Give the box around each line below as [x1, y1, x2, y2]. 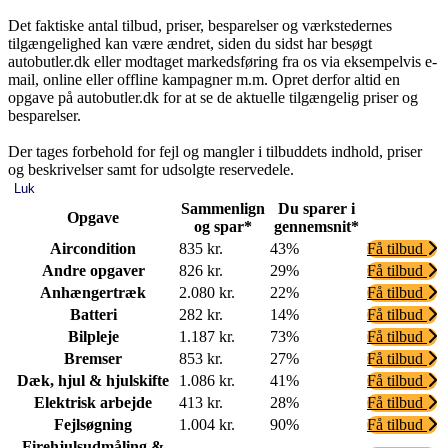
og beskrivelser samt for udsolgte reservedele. [8, 160, 294, 178]
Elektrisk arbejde [34, 393, 152, 411]
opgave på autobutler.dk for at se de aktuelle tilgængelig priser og [8, 88, 418, 106]
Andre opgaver [41, 261, 145, 279]
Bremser [64, 349, 122, 367]
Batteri [69, 305, 117, 323]
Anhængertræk [40, 283, 146, 301]
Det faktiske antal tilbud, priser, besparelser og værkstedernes [8, 16, 392, 34]
